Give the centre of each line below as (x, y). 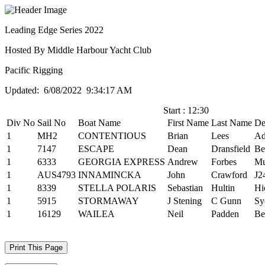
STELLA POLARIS (117, 188)
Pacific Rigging (34, 70)
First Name (188, 123)
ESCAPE (96, 149)
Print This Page (36, 248)
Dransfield (231, 149)
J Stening (185, 201)
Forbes (224, 162)
